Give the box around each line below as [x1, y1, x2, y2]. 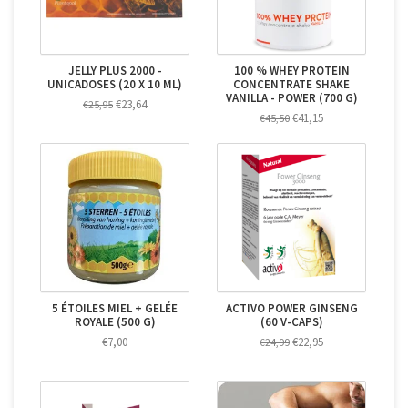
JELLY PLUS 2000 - [67, 63, 162, 78]
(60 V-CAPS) [260, 314, 323, 330]
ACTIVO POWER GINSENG [225, 301, 358, 316]
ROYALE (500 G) [74, 314, 156, 330]
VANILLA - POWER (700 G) [225, 90, 358, 106]
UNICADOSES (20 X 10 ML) [47, 76, 182, 92]
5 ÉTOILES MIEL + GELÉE [52, 301, 178, 316]
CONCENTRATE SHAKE [233, 76, 350, 92]
